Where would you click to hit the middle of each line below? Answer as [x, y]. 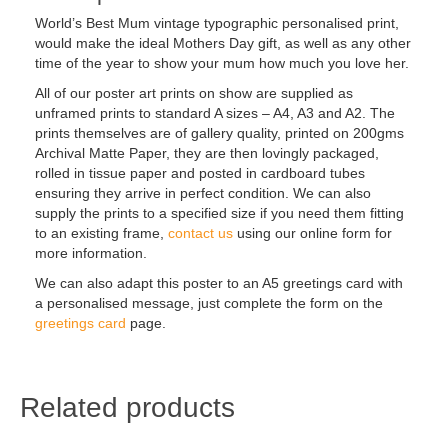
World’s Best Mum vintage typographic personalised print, [217, 23]
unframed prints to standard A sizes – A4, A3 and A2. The [215, 113]
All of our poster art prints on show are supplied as [194, 93]
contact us [200, 233]
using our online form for [312, 233]
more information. [91, 253]
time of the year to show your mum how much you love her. [222, 63]
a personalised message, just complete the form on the [209, 303]
